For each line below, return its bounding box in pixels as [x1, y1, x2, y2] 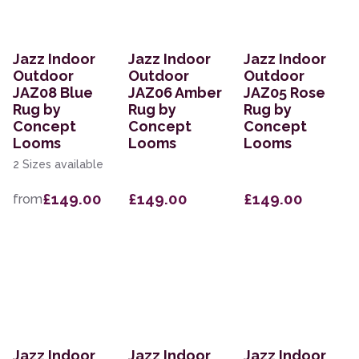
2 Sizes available [13, 158, 103, 171]
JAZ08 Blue [13, 84, 93, 102]
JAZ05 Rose [244, 84, 325, 102]
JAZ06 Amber [128, 84, 222, 102]
